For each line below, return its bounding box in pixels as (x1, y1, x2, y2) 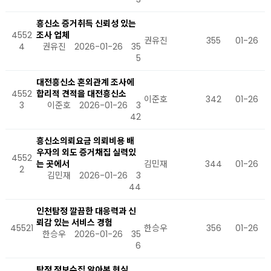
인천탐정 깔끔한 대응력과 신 (36, 205, 136, 217)
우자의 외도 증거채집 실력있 (36, 146, 136, 158)
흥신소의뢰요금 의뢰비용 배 (36, 135, 134, 147)
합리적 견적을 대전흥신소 (36, 88, 126, 100)
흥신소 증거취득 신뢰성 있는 (36, 18, 136, 30)
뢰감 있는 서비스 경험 (36, 217, 113, 229)
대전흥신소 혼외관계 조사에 (36, 76, 134, 88)
